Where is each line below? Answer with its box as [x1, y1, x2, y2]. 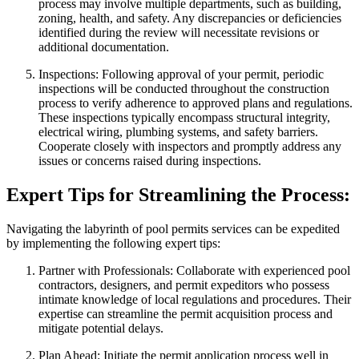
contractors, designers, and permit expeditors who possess [38, 278, 329, 292]
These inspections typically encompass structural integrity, [38, 111, 330, 125]
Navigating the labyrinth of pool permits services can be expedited [6, 222, 340, 236]
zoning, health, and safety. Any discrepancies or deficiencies [38, 11, 341, 26]
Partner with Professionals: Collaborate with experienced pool [38, 264, 350, 278]
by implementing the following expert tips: [6, 236, 220, 251]
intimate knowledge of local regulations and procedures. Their [38, 292, 351, 307]
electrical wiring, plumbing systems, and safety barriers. [38, 125, 318, 139]
